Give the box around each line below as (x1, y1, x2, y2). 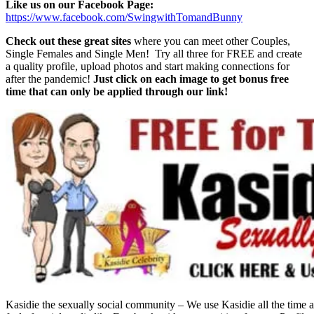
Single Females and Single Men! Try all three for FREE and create (6, 48, 302, 60)
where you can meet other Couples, (131, 35, 290, 48)
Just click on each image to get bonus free (93, 73, 289, 86)
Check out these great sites (6, 35, 131, 48)
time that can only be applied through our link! (6, 86, 228, 98)
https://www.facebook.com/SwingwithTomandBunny (6, 11, 243, 24)
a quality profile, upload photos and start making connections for (6, 60, 289, 73)
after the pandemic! (6, 73, 93, 86)
